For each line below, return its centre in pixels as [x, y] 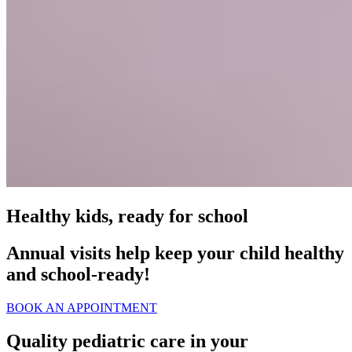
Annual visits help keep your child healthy [175, 253]
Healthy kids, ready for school [127, 216]
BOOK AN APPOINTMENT [82, 307]
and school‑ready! [78, 274]
